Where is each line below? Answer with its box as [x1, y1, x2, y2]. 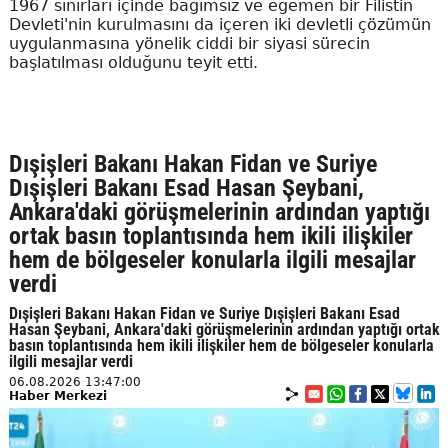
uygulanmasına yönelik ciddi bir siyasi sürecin [8, 34, 370, 54]
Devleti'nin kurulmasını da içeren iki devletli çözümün [8, 15, 431, 35]
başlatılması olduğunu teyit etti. [8, 53, 258, 73]
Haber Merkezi [8, 389, 107, 404]
